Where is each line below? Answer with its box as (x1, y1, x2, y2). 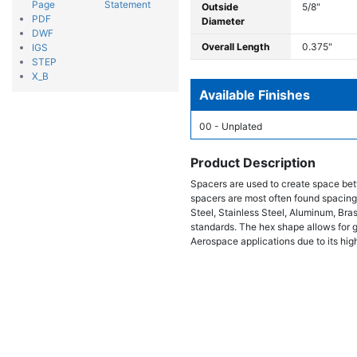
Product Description (190, 155, 316, 171)
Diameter (202, 15, 245, 27)
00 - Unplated (199, 120, 262, 132)
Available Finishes (199, 87, 310, 103)
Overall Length (202, 41, 269, 53)
